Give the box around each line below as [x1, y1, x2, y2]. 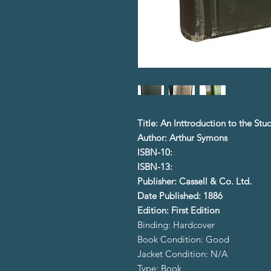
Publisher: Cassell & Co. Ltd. [137, 175, 252, 187]
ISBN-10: [137, 146, 172, 158]
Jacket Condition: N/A [137, 247, 227, 260]
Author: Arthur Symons [137, 131, 227, 143]
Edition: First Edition [137, 204, 220, 216]
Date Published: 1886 [137, 189, 223, 201]
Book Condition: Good [137, 233, 229, 245]
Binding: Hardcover [137, 218, 215, 230]
